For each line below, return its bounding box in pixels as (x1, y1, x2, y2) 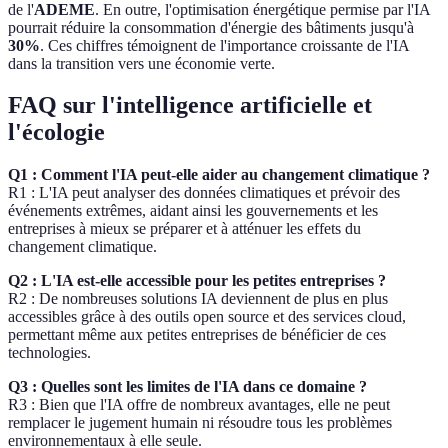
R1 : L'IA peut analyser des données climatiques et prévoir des (8, 184, 400, 202)
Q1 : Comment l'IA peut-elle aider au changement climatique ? (8, 166, 430, 184)
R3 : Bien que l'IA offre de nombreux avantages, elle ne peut (8, 396, 390, 414)
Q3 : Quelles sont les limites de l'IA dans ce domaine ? (8, 378, 367, 396)
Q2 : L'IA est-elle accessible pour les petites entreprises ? (8, 272, 386, 290)
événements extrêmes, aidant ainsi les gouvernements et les (8, 202, 378, 220)
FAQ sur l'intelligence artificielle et (8, 92, 372, 119)
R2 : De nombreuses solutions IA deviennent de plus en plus (8, 290, 388, 308)
